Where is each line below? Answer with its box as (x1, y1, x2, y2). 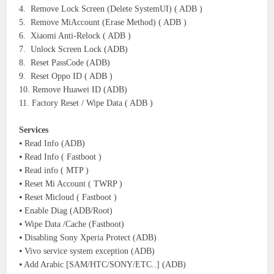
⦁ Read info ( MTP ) (19, 165, 89, 175)
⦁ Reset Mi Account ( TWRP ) (19, 179, 123, 188)
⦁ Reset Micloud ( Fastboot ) (19, 192, 117, 202)
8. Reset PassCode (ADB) (19, 57, 111, 67)
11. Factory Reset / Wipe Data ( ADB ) (19, 98, 154, 108)
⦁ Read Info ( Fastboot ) (19, 152, 102, 161)
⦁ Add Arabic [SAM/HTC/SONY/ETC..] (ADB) (19, 259, 187, 269)
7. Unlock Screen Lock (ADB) (19, 44, 128, 54)
